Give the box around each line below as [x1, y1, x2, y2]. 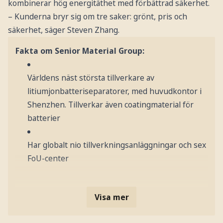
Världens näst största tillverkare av [27, 72, 154, 84]
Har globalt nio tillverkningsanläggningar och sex [27, 139, 206, 151]
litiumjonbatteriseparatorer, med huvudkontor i [27, 86, 202, 97]
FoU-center [27, 153, 69, 164]
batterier [27, 112, 60, 124]
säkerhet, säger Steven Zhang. [7, 24, 119, 35]
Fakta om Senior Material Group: [15, 45, 145, 57]
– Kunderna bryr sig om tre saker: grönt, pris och [7, 10, 187, 22]
